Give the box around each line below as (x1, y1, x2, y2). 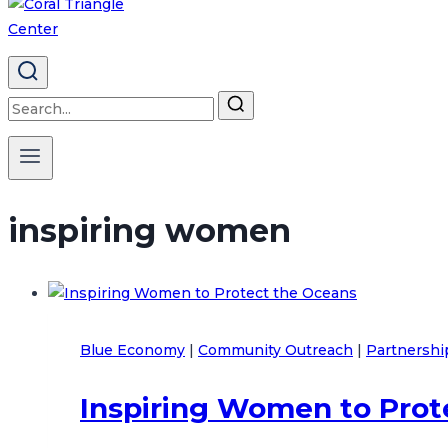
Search (7, 93, 57, 111)
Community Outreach (198, 341, 353, 360)
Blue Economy (80, 341, 185, 360)
